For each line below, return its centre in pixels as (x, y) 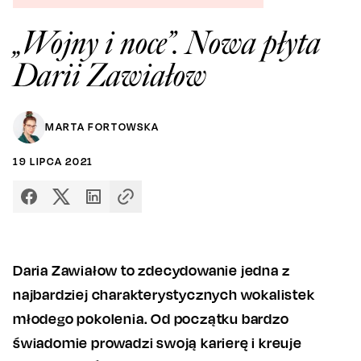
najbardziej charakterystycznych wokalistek (164, 294)
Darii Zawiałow (110, 75)
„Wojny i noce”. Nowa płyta (167, 43)
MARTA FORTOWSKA (102, 127)
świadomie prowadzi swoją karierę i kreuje (158, 342)
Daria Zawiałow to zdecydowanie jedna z (151, 270)
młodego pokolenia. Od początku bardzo (151, 318)
